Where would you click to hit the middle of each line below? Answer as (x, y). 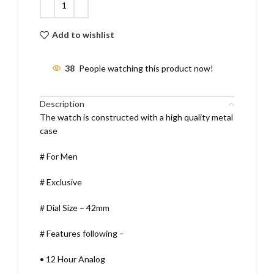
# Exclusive (61, 182)
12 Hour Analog (75, 259)
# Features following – (82, 233)
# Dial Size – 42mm (75, 207)
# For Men (59, 156)
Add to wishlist (83, 35)
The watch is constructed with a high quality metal (136, 117)
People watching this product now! (146, 68)
